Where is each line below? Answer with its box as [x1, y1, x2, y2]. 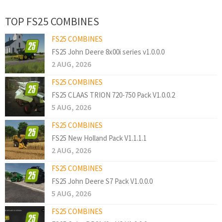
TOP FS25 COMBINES [5, 14, 99, 29]
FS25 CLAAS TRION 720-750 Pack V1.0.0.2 [52, 90, 175, 100]
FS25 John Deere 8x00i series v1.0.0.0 [52, 47, 165, 57]
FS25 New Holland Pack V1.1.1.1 [52, 133, 147, 143]
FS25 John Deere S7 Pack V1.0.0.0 [52, 176, 153, 186]
